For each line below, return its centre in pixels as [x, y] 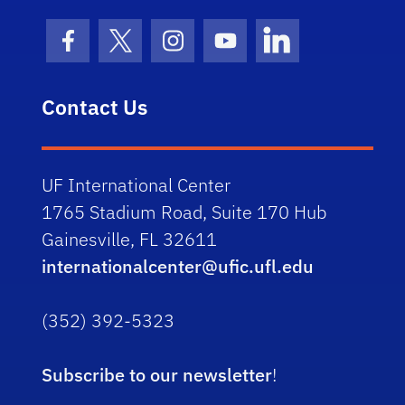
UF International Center [137, 184]
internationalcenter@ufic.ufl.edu [178, 266]
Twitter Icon [167, 52]
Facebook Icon [125, 52]
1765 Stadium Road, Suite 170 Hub [184, 212]
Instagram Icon [234, 52]
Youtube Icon [277, 52]
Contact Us [95, 106]
